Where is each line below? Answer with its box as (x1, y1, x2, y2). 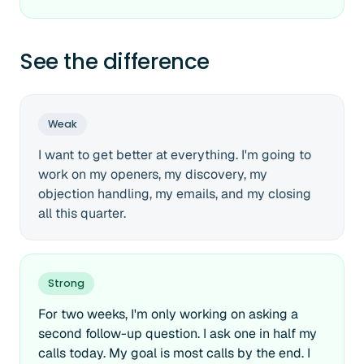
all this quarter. (38, 205, 126, 222)
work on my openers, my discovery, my (38, 166, 267, 183)
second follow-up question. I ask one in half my (38, 325, 317, 342)
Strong (48, 276, 84, 290)
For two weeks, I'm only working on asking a (38, 305, 298, 323)
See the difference (19, 47, 210, 76)
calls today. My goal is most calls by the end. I (38, 344, 310, 362)
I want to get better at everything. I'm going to (38, 146, 311, 163)
